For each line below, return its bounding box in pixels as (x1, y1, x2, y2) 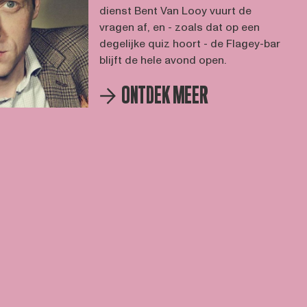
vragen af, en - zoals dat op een (99, 20, 260, 35)
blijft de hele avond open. (99, 53, 226, 68)
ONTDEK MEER (121, 82, 208, 109)
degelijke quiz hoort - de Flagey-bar (99, 36, 280, 51)
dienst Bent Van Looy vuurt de (99, 3, 251, 19)
